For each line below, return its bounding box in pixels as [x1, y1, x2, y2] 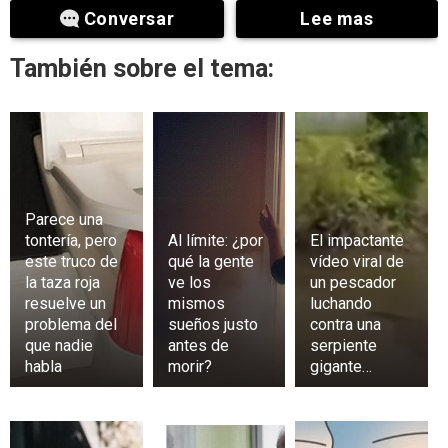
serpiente [310, 335, 378, 355]
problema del [25, 314, 117, 334]
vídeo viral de [310, 251, 405, 271]
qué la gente [167, 251, 254, 271]
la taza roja [25, 272, 100, 292]
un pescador [310, 272, 397, 292]
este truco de [25, 251, 118, 271]
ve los [167, 272, 211, 292]
